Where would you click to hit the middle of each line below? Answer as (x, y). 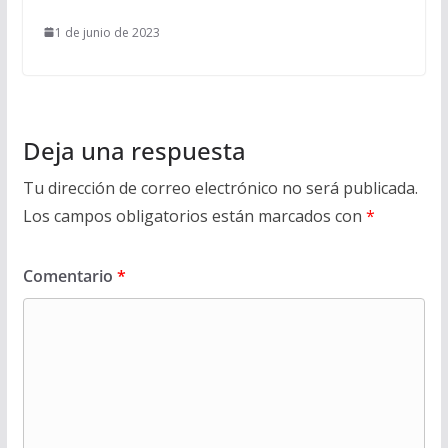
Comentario (69, 275)
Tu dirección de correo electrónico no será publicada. (220, 187)
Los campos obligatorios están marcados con (194, 215)
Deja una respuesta (134, 150)
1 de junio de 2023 (107, 32)
